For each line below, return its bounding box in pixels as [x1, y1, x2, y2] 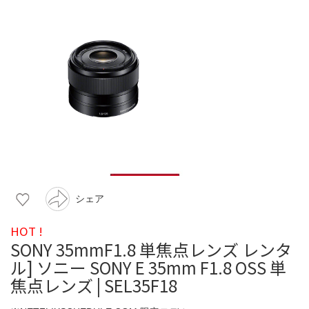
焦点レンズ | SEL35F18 [10, 272, 177, 297]
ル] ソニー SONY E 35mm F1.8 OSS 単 [10, 255, 286, 279]
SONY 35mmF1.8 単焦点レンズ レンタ [10, 237, 292, 261]
